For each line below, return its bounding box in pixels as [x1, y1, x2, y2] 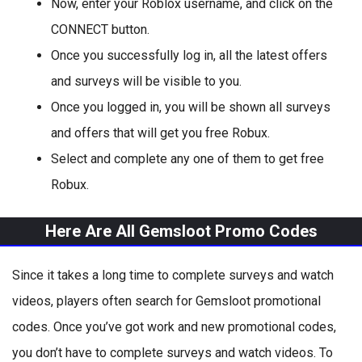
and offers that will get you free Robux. [51, 125, 270, 141]
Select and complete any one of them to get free [51, 151, 324, 166]
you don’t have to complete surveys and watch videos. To [12, 345, 333, 360]
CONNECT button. [51, 22, 149, 37]
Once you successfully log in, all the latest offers [51, 48, 327, 63]
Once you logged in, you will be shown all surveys [51, 99, 330, 115]
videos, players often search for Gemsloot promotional [12, 293, 321, 309]
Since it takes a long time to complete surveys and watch [12, 267, 334, 283]
